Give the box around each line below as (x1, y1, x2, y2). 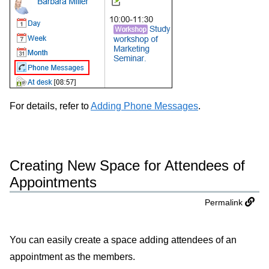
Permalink (205, 197, 243, 207)
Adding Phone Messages (91, 101, 198, 112)
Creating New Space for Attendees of (10, 157, 245, 174)
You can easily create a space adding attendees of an (10, 234, 237, 245)
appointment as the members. (10, 251, 135, 262)
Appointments (10, 174, 97, 190)
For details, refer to (10, 101, 91, 112)
